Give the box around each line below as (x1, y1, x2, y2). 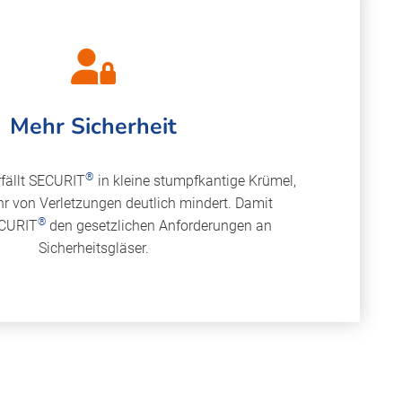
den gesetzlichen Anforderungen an (49, 216, 273, 234)
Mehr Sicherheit (10, 110, 178, 142)
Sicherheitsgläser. (38, 239, 149, 257)
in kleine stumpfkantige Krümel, (94, 171, 297, 189)
